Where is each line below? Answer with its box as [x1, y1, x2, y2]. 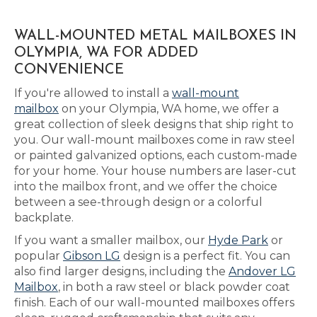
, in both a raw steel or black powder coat [58, 280, 290, 294]
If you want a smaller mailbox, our [14, 234, 208, 247]
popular [14, 249, 63, 263]
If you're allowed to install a [14, 86, 172, 100]
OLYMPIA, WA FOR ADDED [14, 46, 198, 60]
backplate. [14, 211, 74, 224]
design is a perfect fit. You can [120, 249, 290, 263]
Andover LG [229, 265, 296, 278]
